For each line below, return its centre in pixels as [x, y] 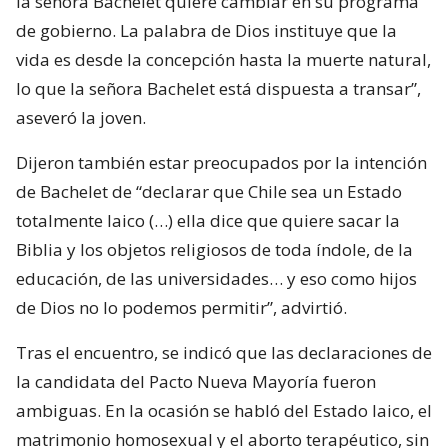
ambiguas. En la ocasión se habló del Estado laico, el [224, 410]
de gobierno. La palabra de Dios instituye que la [206, 30]
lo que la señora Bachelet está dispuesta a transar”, [218, 88]
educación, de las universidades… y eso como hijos [216, 278]
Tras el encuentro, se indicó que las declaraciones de [224, 352]
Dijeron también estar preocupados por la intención [221, 162]
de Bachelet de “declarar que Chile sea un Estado [209, 191]
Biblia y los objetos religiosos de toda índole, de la [214, 249]
